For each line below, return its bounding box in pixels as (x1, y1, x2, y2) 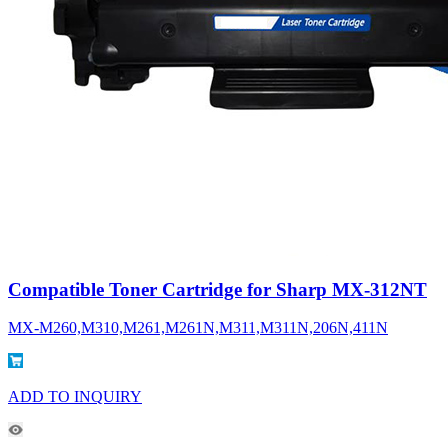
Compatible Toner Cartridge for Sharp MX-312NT (8, 278, 427, 300)
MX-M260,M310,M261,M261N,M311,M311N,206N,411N (8, 319, 388, 337)
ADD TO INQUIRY (8, 388, 142, 406)
